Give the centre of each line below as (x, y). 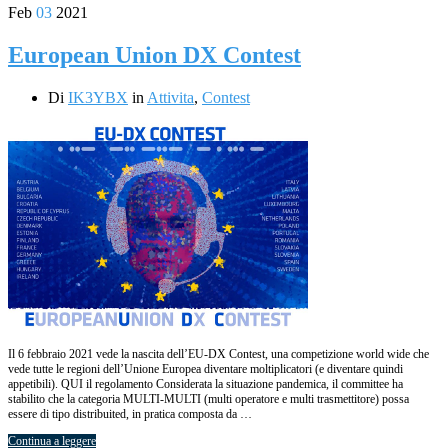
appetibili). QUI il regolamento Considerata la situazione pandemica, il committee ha (205, 383)
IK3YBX (98, 97)
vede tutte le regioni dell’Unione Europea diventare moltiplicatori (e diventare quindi (205, 368)
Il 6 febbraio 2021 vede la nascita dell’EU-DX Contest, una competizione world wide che (218, 353)
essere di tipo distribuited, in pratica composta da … (130, 413)
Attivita (170, 97)
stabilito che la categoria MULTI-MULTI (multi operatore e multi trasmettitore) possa (208, 398)
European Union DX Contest (154, 54)
